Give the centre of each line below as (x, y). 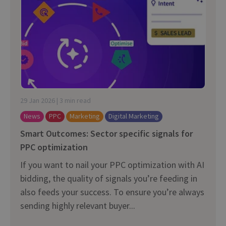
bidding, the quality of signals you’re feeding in (109, 178)
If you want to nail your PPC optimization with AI (112, 164)
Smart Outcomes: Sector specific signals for (106, 133)
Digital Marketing (134, 116)
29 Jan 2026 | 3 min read (55, 100)
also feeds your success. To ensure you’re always (112, 192)
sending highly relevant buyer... (78, 205)
